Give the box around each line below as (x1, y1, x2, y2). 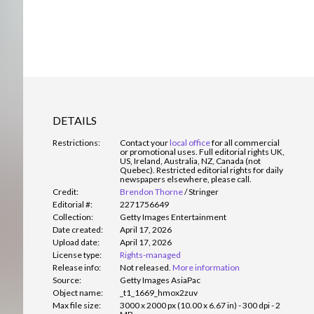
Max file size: (53, 300, 101, 311)
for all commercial (210, 137, 280, 149)
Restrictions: (53, 137, 100, 149)
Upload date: (53, 237, 100, 248)
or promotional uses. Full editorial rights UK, (120, 146, 285, 158)
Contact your (120, 137, 170, 149)
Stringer (189, 186, 219, 198)
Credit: (53, 186, 78, 198)
